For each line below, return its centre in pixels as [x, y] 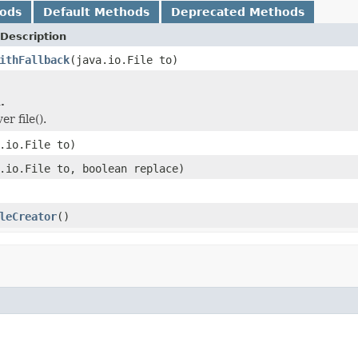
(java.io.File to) [124, 60]
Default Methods [96, 12]
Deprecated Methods [238, 12]
